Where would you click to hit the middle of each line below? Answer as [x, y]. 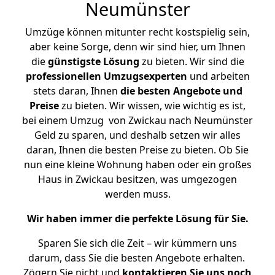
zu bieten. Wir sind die [192, 61]
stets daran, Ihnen [76, 91]
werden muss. [137, 194]
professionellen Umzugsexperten [106, 76]
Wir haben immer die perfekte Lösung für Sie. [137, 219]
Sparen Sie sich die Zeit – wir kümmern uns [137, 243]
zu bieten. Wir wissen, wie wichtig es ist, [152, 106]
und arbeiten [218, 76]
